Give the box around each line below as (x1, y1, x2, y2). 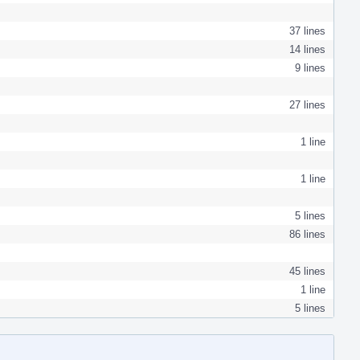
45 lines (289, 264, 325, 277)
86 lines (289, 227, 325, 240)
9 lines (295, 61, 325, 74)
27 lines (289, 98, 325, 111)
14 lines (289, 43, 325, 55)
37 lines (289, 24, 325, 37)
